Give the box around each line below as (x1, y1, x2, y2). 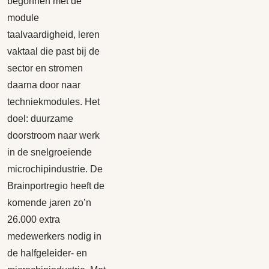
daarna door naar (7, 80, 80, 90)
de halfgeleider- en (7, 248, 87, 258)
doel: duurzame (7, 113, 73, 124)
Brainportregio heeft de (7, 181, 104, 191)
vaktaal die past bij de (7, 46, 100, 56)
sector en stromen (7, 63, 83, 73)
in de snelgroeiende (7, 147, 92, 157)
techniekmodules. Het (7, 97, 100, 107)
